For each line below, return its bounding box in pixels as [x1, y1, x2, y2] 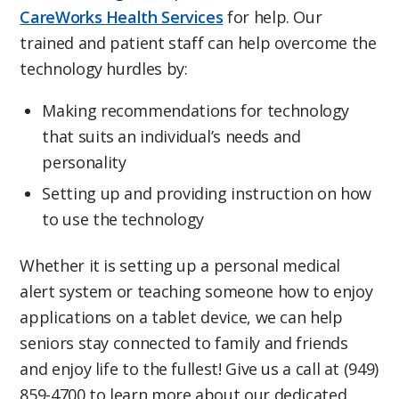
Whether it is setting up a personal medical [20, 255, 340, 277]
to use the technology [42, 208, 204, 231]
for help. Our [223, 5, 322, 28]
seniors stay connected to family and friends [20, 332, 348, 354]
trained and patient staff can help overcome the [20, 31, 377, 53]
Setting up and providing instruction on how [42, 183, 371, 205]
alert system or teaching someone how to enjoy [20, 281, 373, 303]
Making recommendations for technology [42, 100, 350, 122]
